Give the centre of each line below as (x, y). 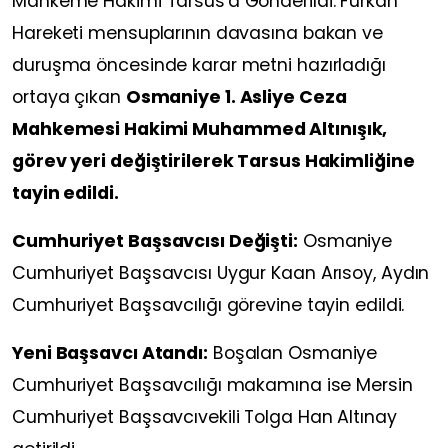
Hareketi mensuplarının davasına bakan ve (197, 32)
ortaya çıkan (69, 96)
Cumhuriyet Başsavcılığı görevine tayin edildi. (208, 304)
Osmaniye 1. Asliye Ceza (236, 96)
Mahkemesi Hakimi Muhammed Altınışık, (200, 128)
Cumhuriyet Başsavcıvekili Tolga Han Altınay (204, 416)
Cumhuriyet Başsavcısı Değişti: (155, 240)
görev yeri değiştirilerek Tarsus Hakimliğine (213, 160)
